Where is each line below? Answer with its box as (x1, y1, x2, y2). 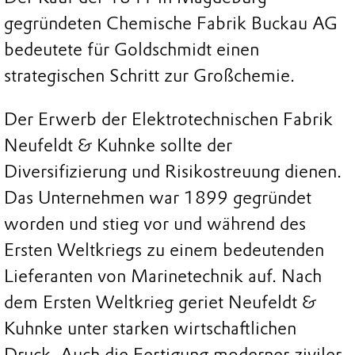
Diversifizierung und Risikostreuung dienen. (4, 161, 342, 183)
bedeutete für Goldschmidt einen (4, 38, 259, 60)
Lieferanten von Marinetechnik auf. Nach (4, 265, 322, 288)
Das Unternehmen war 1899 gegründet (4, 187, 311, 209)
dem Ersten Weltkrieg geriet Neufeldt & (4, 292, 316, 314)
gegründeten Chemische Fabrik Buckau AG (4, 12, 338, 34)
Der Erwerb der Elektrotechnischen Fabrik (4, 109, 333, 131)
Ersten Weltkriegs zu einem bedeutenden (4, 239, 324, 261)
